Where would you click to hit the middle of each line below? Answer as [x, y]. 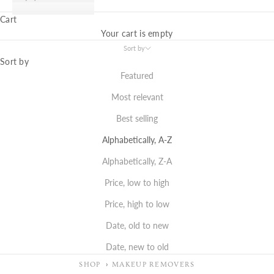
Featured [137, 75]
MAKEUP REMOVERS [153, 264]
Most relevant [137, 97]
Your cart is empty [137, 33]
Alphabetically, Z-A [137, 161]
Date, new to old [137, 246]
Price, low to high [137, 182]
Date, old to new [137, 225]
